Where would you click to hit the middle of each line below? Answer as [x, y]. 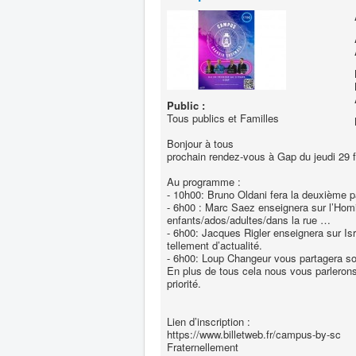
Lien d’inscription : [209, 321]
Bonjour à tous [200, 143]
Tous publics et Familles [223, 118]
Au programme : [204, 182]
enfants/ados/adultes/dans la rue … [249, 220]
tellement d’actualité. [215, 245]
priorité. [184, 283]
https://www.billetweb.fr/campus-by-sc [254, 334]
